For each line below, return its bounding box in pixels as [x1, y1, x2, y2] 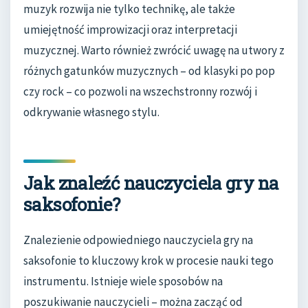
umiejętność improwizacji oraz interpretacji [23, 21, 237, 37]
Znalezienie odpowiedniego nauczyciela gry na [23, 232, 253, 248]
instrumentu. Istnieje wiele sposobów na [23, 274, 223, 289]
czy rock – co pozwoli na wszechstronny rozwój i [23, 83, 257, 99]
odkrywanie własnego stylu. [23, 104, 159, 120]
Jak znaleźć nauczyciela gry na [23, 170, 279, 195]
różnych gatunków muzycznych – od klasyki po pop [23, 63, 275, 78]
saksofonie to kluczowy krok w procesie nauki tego [23, 253, 274, 269]
